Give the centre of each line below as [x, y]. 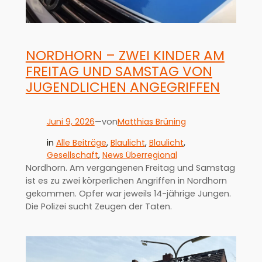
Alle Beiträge [81, 142]
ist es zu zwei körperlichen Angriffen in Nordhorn [126, 180]
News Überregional [139, 155]
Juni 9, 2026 [70, 121]
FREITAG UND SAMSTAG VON [119, 72]
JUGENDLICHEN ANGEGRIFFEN [123, 87]
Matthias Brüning [151, 121]
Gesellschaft [72, 155]
